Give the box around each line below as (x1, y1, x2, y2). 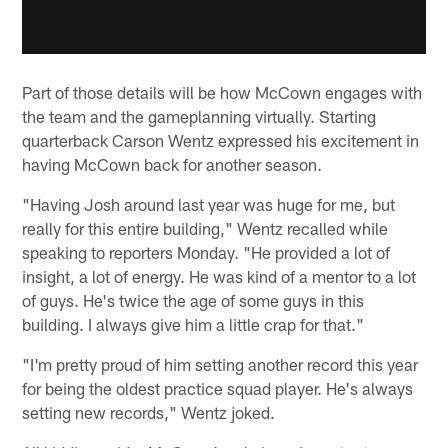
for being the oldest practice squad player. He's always (22, 378, 414, 399)
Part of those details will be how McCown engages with (22, 82, 423, 103)
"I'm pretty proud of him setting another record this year (22, 354, 419, 375)
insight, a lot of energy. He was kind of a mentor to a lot (22, 266, 417, 287)
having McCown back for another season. (22, 154, 323, 175)
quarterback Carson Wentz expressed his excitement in (22, 130, 420, 151)
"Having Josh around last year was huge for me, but (22, 194, 396, 215)
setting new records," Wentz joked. (22, 402, 276, 423)
